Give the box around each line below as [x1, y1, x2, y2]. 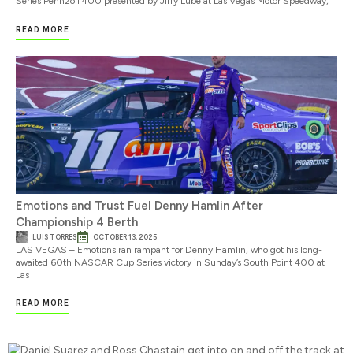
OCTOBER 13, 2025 [93, 232, 157, 241]
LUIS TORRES [32, 232, 76, 241]
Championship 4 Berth [16, 214, 138, 229]
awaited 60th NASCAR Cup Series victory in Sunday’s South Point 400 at [16, 256, 325, 268]
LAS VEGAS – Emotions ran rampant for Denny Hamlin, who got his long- [16, 243, 322, 255]
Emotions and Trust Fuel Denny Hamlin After [16, 198, 263, 213]
